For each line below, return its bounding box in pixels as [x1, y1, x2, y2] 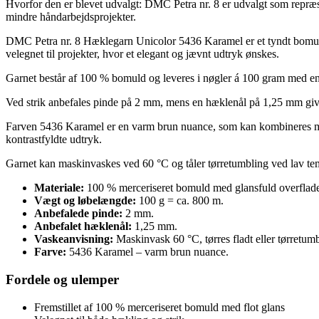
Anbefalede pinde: [34, 207, 122, 220]
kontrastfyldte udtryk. [6, 133, 102, 146]
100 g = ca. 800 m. [136, 194, 224, 207]
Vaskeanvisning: [34, 233, 113, 246]
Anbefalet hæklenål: [34, 220, 132, 233]
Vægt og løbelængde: [34, 194, 136, 207]
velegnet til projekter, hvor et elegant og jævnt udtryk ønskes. [6, 48, 279, 61]
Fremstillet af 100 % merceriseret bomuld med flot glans [34, 300, 285, 313]
